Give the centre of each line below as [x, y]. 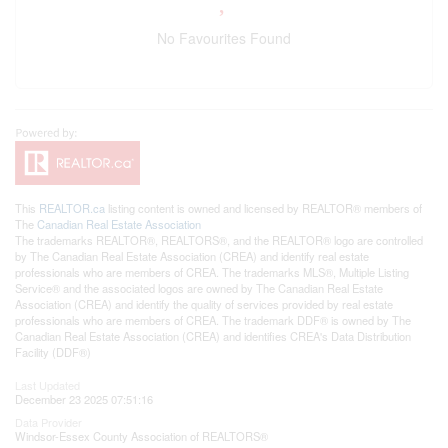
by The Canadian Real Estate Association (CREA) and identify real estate [192, 256]
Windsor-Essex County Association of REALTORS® [141, 436]
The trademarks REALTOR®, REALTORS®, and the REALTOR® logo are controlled [219, 240]
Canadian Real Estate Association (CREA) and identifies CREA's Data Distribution [213, 336]
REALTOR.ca [72, 208]
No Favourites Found [224, 38]
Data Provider [48, 422]
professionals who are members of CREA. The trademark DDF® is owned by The [213, 320]
